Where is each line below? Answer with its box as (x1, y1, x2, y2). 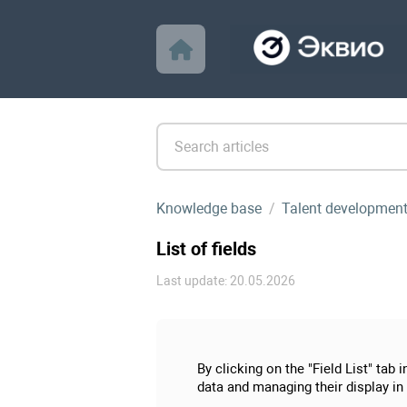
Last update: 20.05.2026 (156, 273, 295, 289)
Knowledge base (156, 199, 262, 217)
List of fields (156, 239, 256, 261)
